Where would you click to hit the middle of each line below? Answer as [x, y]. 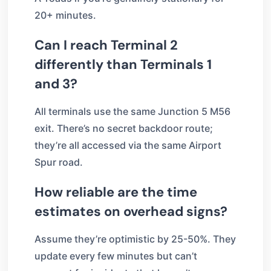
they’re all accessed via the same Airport [128, 145]
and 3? [56, 83]
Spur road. [59, 162]
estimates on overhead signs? [131, 211]
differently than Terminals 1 [123, 64]
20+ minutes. [65, 15]
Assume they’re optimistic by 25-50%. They [135, 239]
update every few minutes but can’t [116, 256]
